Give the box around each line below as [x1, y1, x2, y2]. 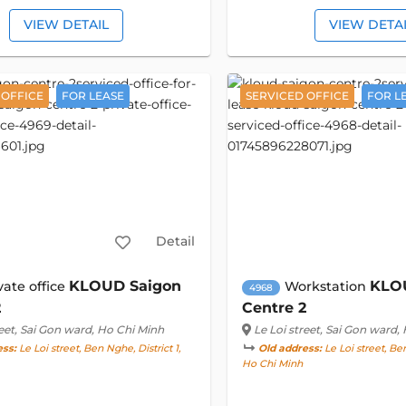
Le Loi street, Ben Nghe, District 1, [16, 343, 181, 355]
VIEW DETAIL [23, 16, 109, 34]
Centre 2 [241, 299, 306, 317]
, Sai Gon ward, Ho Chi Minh [14, 323, 165, 337]
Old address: [257, 343, 322, 355]
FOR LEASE [62, 89, 125, 103]
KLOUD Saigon [69, 277, 182, 295]
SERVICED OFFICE [245, 89, 349, 103]
